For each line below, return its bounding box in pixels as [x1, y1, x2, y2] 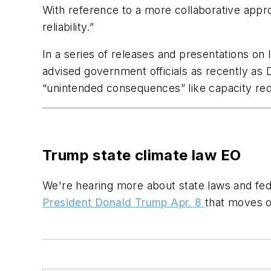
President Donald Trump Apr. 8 [42, 196, 205, 209]
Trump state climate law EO [42, 146, 241, 165]
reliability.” [42, 20, 94, 33]
